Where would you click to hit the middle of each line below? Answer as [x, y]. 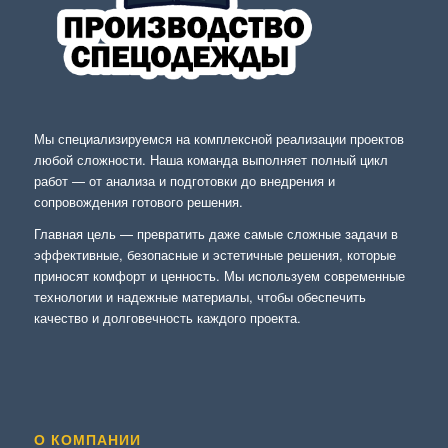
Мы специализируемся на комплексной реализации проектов [218, 139]
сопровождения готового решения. [138, 202]
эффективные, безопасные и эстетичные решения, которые [214, 255]
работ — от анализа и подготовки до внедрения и [184, 181]
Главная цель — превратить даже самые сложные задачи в [215, 234]
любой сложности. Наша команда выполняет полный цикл [210, 160]
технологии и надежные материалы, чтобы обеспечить [199, 297]
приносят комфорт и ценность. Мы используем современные [219, 276]
